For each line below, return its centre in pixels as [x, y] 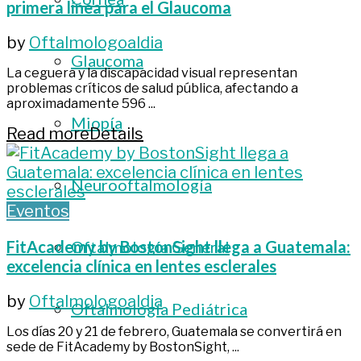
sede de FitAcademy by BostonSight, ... [123, 346]
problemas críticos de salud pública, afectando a [152, 88]
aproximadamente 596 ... [81, 103]
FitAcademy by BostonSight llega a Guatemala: [178, 246]
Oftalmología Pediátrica [159, 309]
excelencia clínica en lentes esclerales [141, 266]
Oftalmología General [150, 247]
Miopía [97, 122]
